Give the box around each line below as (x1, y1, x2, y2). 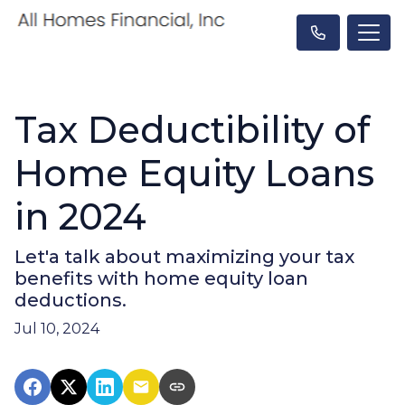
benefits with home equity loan (14, 268, 308, 289)
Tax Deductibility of (14, 108, 370, 152)
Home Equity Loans (14, 151, 374, 195)
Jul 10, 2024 (14, 320, 99, 337)
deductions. (14, 289, 127, 311)
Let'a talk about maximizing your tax (14, 246, 354, 268)
